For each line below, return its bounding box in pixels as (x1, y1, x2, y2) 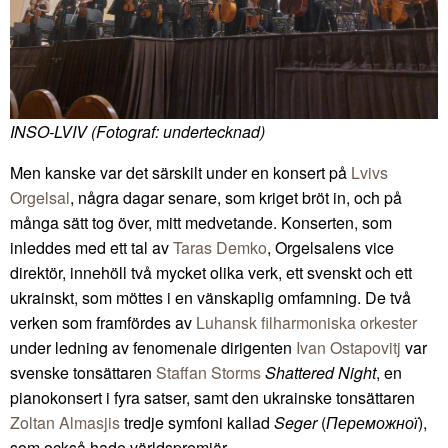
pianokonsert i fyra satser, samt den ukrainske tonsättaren (10, 386, 415, 410)
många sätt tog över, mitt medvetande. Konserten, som (10, 211, 392, 235)
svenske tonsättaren (10, 361, 156, 385)
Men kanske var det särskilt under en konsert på (10, 161, 351, 185)
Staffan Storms (156, 361, 261, 385)
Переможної (326, 411, 418, 435)
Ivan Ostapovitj (296, 336, 401, 360)
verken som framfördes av (10, 311, 196, 335)
